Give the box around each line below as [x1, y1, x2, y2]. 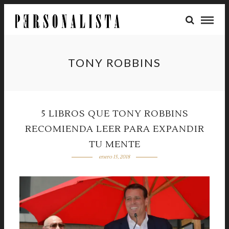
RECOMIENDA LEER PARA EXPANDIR [25, 123, 204, 135]
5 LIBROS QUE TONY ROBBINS [40, 108, 189, 120]
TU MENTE [88, 139, 141, 150]
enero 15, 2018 [99, 153, 130, 160]
